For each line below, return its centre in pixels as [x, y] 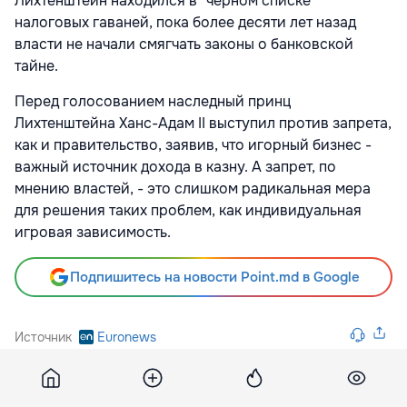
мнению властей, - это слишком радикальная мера [193, 189]
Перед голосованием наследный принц [153, 102]
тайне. [36, 66]
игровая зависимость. [93, 233]
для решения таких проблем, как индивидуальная [188, 211]
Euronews [127, 338]
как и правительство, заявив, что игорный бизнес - [193, 145]
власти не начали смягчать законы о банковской [184, 45]
